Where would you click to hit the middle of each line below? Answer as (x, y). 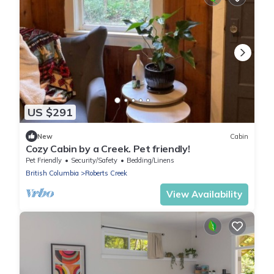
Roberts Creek (106, 173)
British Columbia (52, 173)
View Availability (204, 194)
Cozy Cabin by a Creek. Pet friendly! (108, 149)
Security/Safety (94, 161)
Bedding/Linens (150, 161)
